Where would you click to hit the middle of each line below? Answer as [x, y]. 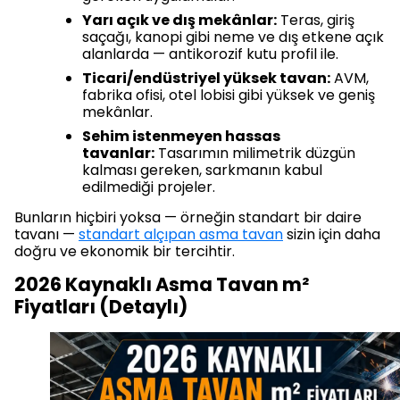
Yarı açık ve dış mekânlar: [179, 21]
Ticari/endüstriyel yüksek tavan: [206, 79]
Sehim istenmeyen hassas [181, 137]
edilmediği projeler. [149, 187]
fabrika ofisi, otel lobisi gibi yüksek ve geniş [229, 96]
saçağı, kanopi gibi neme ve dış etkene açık [233, 37]
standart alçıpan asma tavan [181, 235]
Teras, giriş [316, 21]
